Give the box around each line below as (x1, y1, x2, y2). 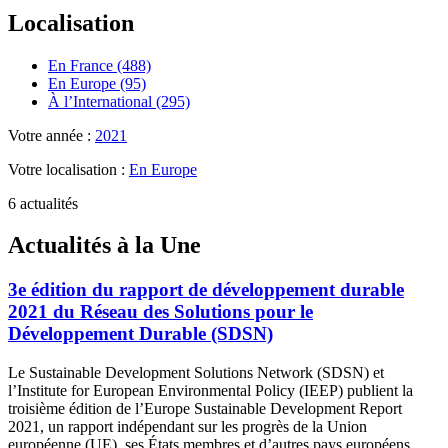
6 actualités (8, 194, 78, 212)
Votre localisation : (8, 160, 129, 178)
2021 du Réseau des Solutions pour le (8, 301, 313, 323)
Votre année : (8, 126, 95, 144)
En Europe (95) (48, 74, 146, 92)
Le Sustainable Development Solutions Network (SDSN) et (8, 364, 384, 382)
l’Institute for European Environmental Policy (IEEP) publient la (8, 382, 413, 400)
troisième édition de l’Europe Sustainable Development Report (8, 400, 402, 418)
